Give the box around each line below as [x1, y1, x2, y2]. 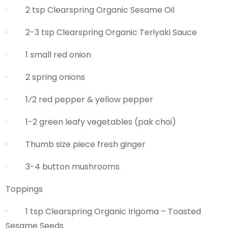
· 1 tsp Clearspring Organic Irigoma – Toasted [6, 205, 202, 217]
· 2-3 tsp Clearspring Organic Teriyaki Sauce [6, 26, 202, 38]
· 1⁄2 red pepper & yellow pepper [6, 93, 158, 105]
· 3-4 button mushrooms [6, 160, 124, 173]
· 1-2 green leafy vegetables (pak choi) [6, 116, 181, 128]
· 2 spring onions [6, 71, 90, 83]
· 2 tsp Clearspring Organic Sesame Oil [6, 4, 179, 16]
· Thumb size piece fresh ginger [6, 138, 150, 150]
